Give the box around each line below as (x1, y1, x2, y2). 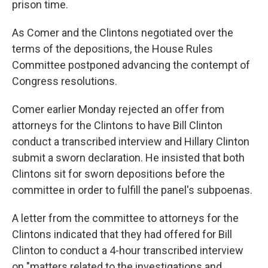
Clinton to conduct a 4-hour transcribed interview (12, 244, 243, 257)
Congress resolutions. (12, 75, 117, 87)
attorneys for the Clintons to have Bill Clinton (12, 119, 223, 132)
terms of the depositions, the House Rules (12, 42, 213, 55)
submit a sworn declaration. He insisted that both (12, 151, 245, 164)
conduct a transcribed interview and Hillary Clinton (12, 135, 249, 148)
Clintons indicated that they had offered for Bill (12, 228, 232, 240)
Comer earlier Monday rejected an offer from (12, 103, 224, 115)
